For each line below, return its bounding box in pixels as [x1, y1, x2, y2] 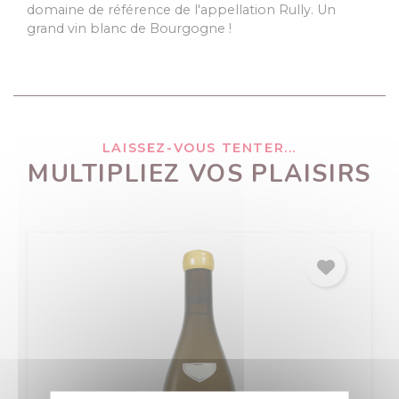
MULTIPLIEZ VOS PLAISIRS [28, 158, 371, 191]
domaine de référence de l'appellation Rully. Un [27, 2, 336, 19]
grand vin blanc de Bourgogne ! [27, 20, 232, 37]
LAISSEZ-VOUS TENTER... [102, 140, 297, 157]
